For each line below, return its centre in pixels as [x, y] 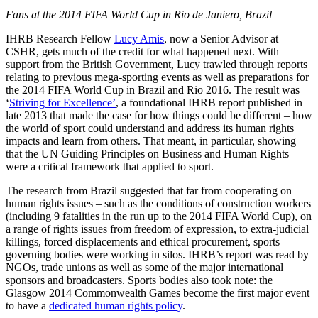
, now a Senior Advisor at [221, 38]
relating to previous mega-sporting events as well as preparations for [157, 77]
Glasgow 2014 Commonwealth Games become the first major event [158, 292]
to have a [27, 305]
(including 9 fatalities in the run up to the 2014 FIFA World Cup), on [159, 216]
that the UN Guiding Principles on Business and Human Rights [147, 153]
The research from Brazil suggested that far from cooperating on [149, 190]
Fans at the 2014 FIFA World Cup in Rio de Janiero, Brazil [139, 14]
